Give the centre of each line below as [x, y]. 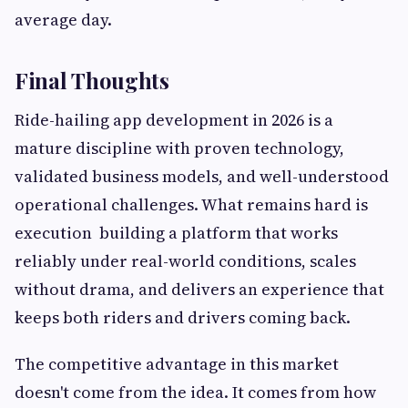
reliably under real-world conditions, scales [185, 261]
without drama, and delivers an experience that [199, 290]
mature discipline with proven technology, [179, 148]
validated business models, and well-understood [202, 177]
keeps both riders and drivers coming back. [183, 318]
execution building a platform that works [176, 233]
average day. [63, 20]
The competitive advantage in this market [177, 364]
